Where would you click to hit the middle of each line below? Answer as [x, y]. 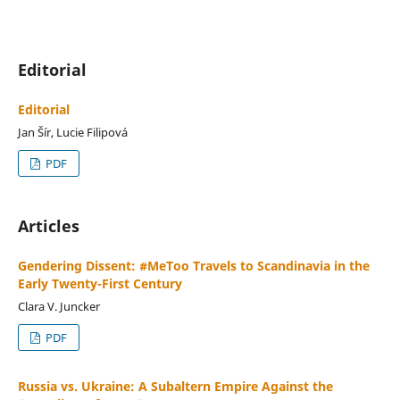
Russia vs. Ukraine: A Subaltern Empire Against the [175, 386]
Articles [48, 225]
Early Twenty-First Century [100, 283]
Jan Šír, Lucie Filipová [72, 132]
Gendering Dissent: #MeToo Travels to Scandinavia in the [193, 265]
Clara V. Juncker [58, 306]
